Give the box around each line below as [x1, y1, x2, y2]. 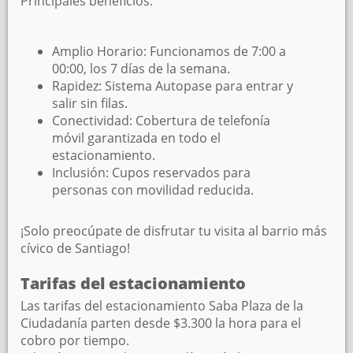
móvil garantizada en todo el [52, 129, 221, 147]
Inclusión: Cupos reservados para [52, 164, 251, 181]
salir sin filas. [52, 95, 128, 112]
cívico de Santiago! [20, 240, 130, 257]
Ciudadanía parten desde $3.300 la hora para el [20, 314, 301, 332]
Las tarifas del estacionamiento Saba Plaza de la [20, 297, 303, 314]
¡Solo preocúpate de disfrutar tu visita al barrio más [20, 222, 327, 240]
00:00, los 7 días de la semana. [52, 60, 230, 77]
